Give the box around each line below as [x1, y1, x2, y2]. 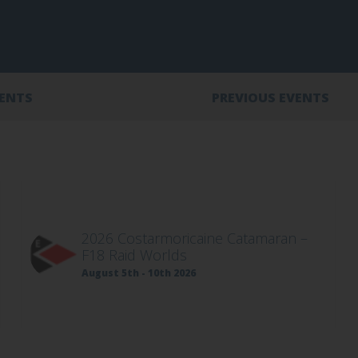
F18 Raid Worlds [82, 245, 188, 265]
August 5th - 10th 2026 [82, 266, 197, 280]
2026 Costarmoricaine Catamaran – [82, 229, 308, 248]
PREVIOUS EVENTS [212, 89, 329, 106]
